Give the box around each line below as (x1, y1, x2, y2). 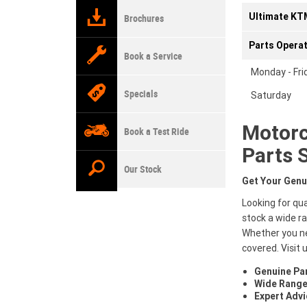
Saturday (250, 89, 291, 102)
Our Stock (124, 164, 162, 175)
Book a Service (124, 51, 182, 62)
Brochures (124, 13, 164, 24)
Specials (124, 88, 158, 99)
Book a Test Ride (124, 126, 189, 137)
